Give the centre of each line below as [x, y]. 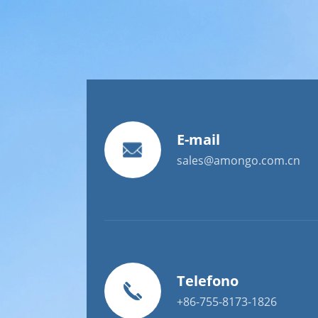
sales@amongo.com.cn [238, 160]
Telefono [208, 281]
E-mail [198, 139]
